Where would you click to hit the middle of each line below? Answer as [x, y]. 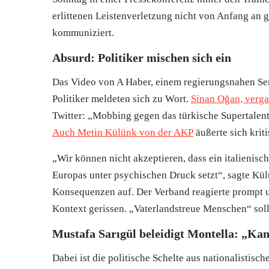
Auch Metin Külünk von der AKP [123, 133]
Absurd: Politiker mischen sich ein [142, 58]
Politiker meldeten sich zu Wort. [122, 99]
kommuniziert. [83, 33]
